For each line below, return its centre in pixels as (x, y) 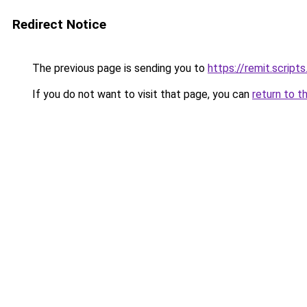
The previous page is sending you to (119, 68)
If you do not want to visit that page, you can (141, 94)
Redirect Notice (59, 24)
